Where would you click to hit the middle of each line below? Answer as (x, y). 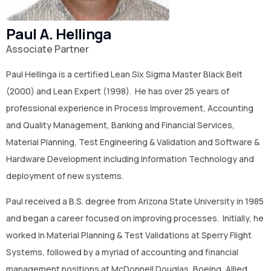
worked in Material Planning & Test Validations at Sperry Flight (129, 235)
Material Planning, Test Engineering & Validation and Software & (133, 142)
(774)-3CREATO (135, 39)
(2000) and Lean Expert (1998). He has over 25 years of (118, 91)
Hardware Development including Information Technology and (130, 159)
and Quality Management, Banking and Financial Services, (120, 125)
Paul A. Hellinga (59, 34)
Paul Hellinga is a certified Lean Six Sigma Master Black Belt (124, 74)
